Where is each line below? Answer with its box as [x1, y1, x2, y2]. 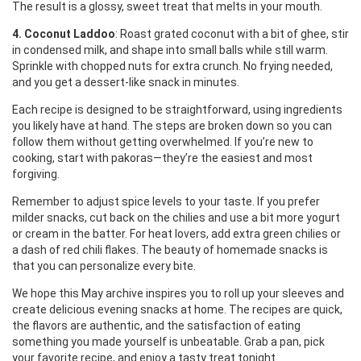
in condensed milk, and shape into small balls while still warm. [12, 44, 328, 56]
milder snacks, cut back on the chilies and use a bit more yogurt [12, 211, 340, 224]
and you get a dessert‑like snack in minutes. [12, 76, 239, 89]
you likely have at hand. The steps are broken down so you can [12, 119, 332, 132]
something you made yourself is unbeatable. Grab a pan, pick [12, 335, 325, 348]
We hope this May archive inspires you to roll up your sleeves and [12, 287, 344, 300]
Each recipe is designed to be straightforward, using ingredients [12, 103, 342, 116]
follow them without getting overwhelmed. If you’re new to [12, 135, 313, 148]
